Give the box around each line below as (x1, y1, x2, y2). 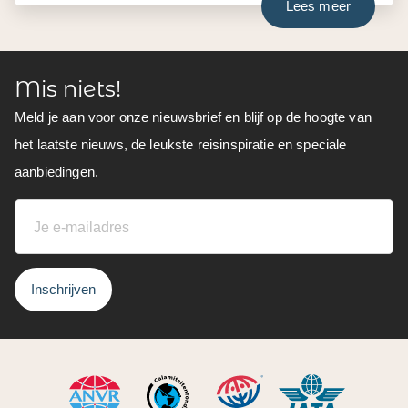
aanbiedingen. (15, 163, 98, 179)
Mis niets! (15, 75, 121, 102)
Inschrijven (31, 280, 96, 297)
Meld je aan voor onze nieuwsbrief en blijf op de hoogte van (15, 108, 372, 125)
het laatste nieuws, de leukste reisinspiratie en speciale (15, 136, 347, 152)
